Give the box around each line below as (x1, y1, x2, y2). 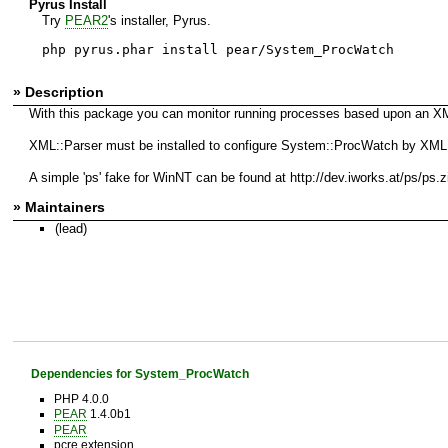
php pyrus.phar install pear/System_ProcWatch (41, 41, 394, 57)
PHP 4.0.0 (53, 392, 109, 406)
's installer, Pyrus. (107, 12, 211, 28)
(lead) (54, 220, 87, 236)
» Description (13, 83, 104, 100)
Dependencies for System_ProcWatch (30, 366, 249, 380)
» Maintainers (13, 198, 105, 215)
